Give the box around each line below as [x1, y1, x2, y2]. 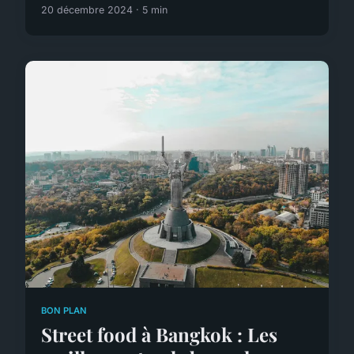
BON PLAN [41, 305, 87, 317]
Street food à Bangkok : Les [41, 321, 277, 347]
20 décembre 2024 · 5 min [41, 3, 168, 16]
